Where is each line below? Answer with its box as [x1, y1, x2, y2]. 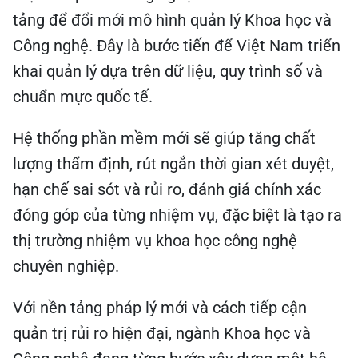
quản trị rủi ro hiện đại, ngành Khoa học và [13, 321, 311, 340]
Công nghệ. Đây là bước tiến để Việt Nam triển [13, 34, 340, 53]
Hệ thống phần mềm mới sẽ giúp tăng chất [13, 126, 316, 145]
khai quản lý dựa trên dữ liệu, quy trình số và [13, 59, 323, 78]
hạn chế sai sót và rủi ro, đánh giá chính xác [13, 177, 321, 197]
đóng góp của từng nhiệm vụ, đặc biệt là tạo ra [13, 203, 342, 222]
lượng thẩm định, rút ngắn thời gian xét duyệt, [13, 152, 334, 171]
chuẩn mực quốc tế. [13, 85, 153, 104]
